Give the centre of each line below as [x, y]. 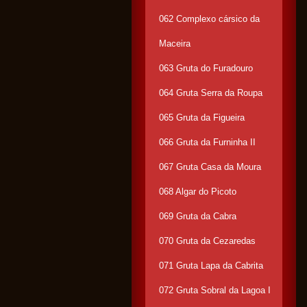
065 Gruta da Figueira [202, 118]
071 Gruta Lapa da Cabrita [211, 266]
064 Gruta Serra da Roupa [211, 93]
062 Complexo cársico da [209, 19]
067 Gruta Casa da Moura [210, 167]
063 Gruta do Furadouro [206, 68]
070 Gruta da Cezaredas [207, 241]
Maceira [175, 44]
